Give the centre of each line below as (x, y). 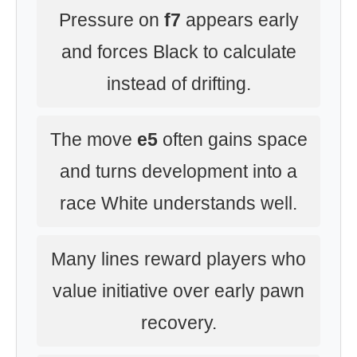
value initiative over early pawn (178, 291)
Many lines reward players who (178, 259)
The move (93, 139)
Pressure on (111, 20)
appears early (239, 20)
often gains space (232, 139)
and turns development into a (178, 171)
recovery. (178, 323)
